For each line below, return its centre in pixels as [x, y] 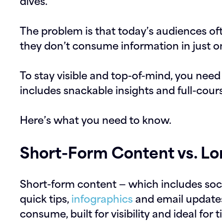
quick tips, [46, 198]
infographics [102, 198]
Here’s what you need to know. [96, 119]
